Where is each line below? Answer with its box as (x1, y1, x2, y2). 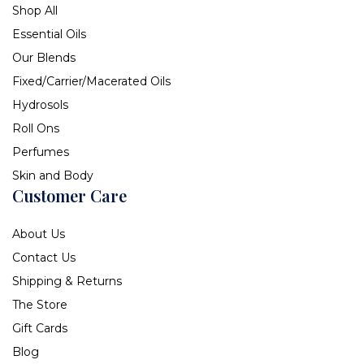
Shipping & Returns (12, 274, 122, 289)
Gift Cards (12, 321, 67, 336)
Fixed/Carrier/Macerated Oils (12, 74, 171, 89)
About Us (12, 227, 65, 242)
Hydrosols (12, 97, 68, 113)
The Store (12, 297, 67, 313)
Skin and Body (12, 168, 93, 184)
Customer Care (12, 184, 127, 207)
